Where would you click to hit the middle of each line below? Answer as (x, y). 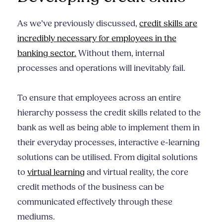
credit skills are (168, 24)
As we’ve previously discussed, (78, 24)
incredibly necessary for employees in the (97, 38)
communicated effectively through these (95, 202)
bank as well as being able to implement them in (109, 128)
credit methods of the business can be (91, 187)
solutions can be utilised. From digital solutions (108, 157)
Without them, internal (120, 53)
